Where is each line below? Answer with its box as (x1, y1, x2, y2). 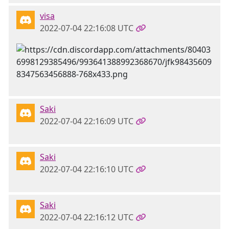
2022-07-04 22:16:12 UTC (40, 212, 133, 223)
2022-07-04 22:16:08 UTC (40, 22, 133, 34)
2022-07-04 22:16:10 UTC (40, 164, 133, 175)
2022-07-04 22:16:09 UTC (40, 116, 133, 127)
